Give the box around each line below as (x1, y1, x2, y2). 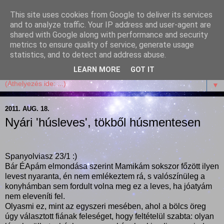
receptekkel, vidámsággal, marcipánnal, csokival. (5, 56, 178, 65)
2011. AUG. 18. (5, 104, 49, 112)
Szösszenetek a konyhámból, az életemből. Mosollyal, (5, 45, 196, 54)
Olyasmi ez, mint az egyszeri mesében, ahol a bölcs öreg (5, 201, 206, 210)
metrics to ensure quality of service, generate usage (10, 40, 194, 49)
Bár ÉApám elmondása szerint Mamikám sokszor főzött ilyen (5, 161, 219, 170)
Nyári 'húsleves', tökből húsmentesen (5, 115, 200, 129)
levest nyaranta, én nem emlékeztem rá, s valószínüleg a (5, 171, 205, 180)
